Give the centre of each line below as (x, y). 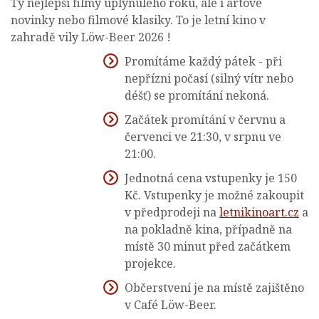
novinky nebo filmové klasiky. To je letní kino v (138, 20)
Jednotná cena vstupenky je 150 (211, 178)
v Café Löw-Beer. (171, 305)
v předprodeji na (172, 213)
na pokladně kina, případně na (208, 230)
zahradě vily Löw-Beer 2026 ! (92, 37)
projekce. (150, 264)
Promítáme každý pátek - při (203, 62)
